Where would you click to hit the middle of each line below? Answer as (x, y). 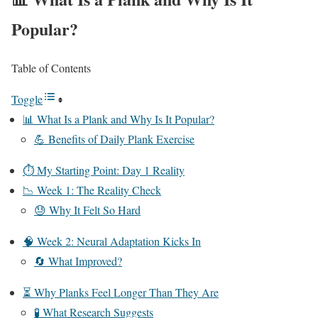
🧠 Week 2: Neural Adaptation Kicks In (112, 241)
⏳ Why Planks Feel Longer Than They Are (121, 292)
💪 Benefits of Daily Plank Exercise (114, 138)
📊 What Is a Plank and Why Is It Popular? (119, 119)
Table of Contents (51, 67)
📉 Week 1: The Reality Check (92, 190)
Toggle (27, 99)
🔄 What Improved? (78, 261)
